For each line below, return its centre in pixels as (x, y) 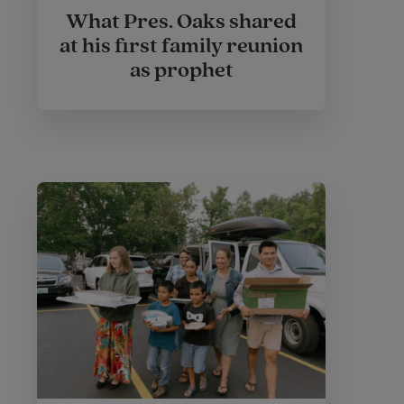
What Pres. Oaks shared (181, 22)
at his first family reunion (181, 46)
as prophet (181, 70)
